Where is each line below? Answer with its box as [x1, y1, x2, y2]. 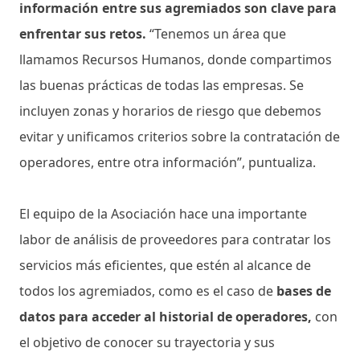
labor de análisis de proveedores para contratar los [19, 231, 331, 249]
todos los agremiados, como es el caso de [19, 282, 273, 301]
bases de [273, 282, 331, 301]
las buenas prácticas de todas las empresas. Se [19, 76, 304, 95]
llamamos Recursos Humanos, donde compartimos [19, 51, 332, 69]
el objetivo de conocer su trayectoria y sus [19, 333, 275, 352]
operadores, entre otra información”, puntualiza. [19, 153, 319, 172]
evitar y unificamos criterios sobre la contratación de [19, 128, 340, 146]
